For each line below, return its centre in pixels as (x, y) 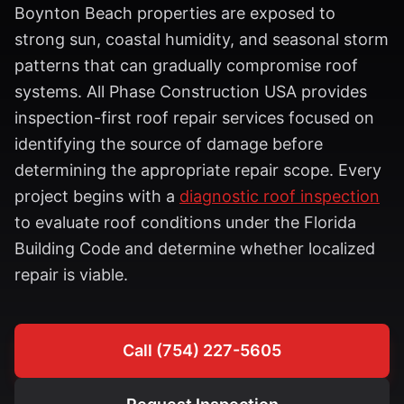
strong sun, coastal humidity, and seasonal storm (202, 39)
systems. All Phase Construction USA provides (191, 92)
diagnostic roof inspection (280, 196)
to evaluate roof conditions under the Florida (185, 222)
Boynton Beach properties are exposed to (175, 13)
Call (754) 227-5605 (202, 350)
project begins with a (97, 196)
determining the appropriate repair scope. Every (198, 170)
